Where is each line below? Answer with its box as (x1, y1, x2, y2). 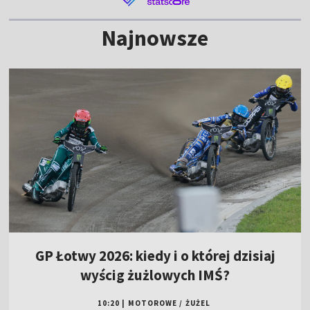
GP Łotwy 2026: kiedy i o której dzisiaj (35, 246, 275, 266)
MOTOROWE (127, 298, 178, 309)
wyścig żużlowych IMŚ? (80, 266, 230, 285)
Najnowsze (102, 24, 208, 52)
